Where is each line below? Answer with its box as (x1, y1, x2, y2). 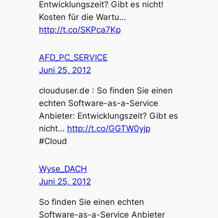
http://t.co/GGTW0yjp (67, 124, 150, 134)
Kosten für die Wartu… (38, 12, 126, 22)
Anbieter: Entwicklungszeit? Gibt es (38, 111, 178, 121)
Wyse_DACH (38, 163, 87, 174)
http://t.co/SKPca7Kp (38, 25, 121, 35)
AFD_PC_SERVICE (38, 52, 108, 62)
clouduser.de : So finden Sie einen (38, 86, 173, 96)
